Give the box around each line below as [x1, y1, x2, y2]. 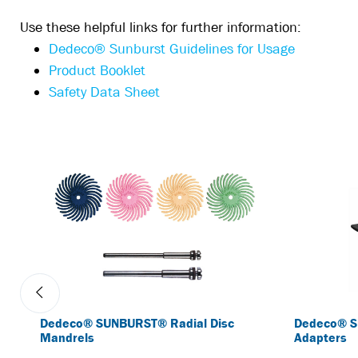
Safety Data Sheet [49, 83, 160, 102]
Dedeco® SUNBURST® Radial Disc [39, 315, 234, 332]
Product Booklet [49, 62, 145, 81]
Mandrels [39, 329, 94, 347]
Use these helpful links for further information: [20, 18, 305, 38]
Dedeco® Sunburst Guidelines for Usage [49, 40, 295, 59]
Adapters [294, 329, 348, 347]
